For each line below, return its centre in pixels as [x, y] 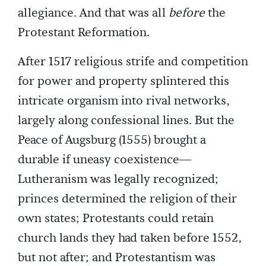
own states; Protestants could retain [116, 219]
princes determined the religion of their [127, 199]
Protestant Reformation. [84, 33]
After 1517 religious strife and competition [133, 62]
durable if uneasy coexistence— [105, 160]
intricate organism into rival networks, [124, 101]
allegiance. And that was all [93, 13]
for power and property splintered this [123, 82]
